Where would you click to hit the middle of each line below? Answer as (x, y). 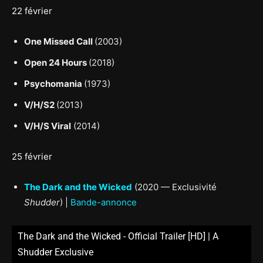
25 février (32, 156)
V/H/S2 (40, 104)
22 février (32, 11)
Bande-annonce (104, 202)
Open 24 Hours (56, 62)
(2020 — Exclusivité (174, 187)
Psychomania (54, 83)
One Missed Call (59, 41)
